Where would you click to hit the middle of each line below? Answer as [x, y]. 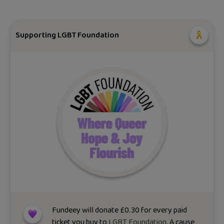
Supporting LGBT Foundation [67, 35]
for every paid [163, 210]
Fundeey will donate [86, 210]
